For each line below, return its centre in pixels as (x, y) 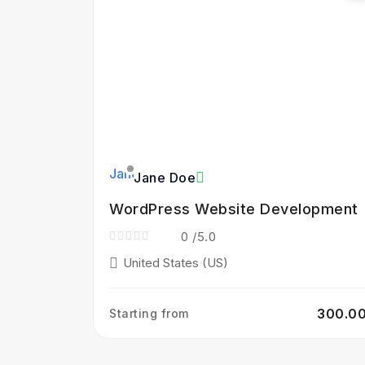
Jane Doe (165, 178)
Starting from (149, 313)
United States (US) (176, 263)
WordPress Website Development (234, 209)
